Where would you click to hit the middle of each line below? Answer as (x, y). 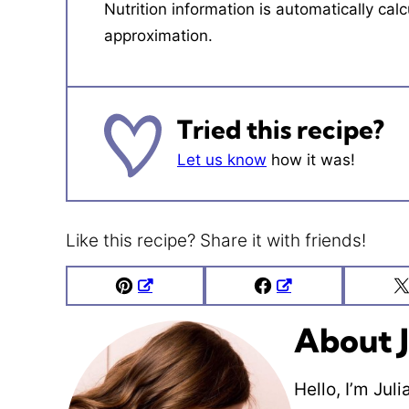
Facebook (314, 300)
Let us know (222, 159)
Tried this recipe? (281, 129)
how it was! (311, 159)
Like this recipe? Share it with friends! (216, 241)
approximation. (158, 36)
